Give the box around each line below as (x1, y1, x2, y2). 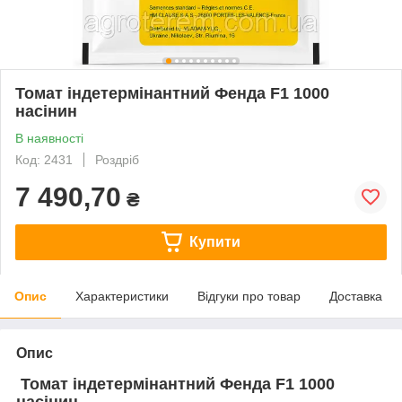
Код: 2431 (15, 152, 73, 167)
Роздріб (95, 152, 139, 167)
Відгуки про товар (197, 288, 301, 303)
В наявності (15, 130, 83, 145)
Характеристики (75, 288, 169, 303)
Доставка (329, 288, 382, 303)
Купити (188, 233, 240, 249)
